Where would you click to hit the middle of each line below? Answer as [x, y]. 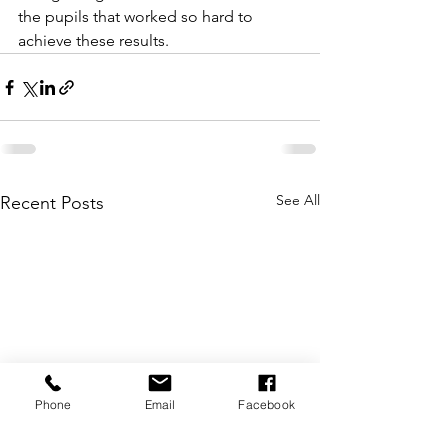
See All [298, 200]
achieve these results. [93, 40]
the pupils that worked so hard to [137, 16]
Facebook [266, 404]
